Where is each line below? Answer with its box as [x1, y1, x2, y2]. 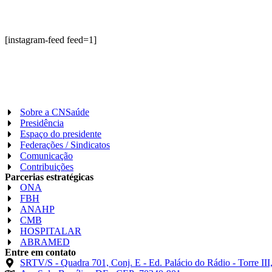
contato [46, 246, 76, 257]
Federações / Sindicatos [20, 139, 110, 150]
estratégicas [46, 171, 93, 182]
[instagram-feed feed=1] [5, 34, 97, 45]
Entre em [5, 246, 46, 257]
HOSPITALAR [20, 225, 81, 236]
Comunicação [20, 150, 73, 161]
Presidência [20, 117, 64, 128]
